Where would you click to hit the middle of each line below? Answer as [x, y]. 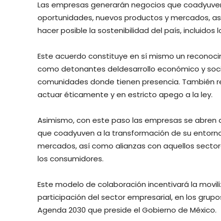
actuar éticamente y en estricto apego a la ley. [125, 94]
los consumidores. [71, 158]
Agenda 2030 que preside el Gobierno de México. [127, 210]
